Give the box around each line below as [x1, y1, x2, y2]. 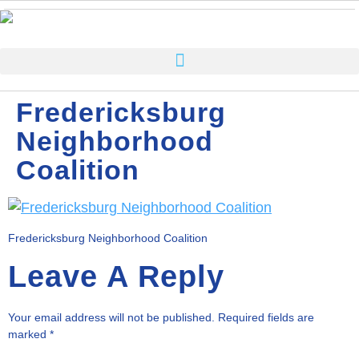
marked [8, 327, 50, 341]
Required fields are [218, 310, 314, 324]
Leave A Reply [8, 259, 224, 293]
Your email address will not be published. [8, 310, 215, 324]
